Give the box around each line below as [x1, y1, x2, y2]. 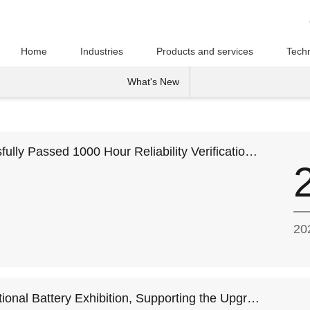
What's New [127, 76, 179, 87]
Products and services [156, 46, 253, 57]
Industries [80, 46, 123, 57]
